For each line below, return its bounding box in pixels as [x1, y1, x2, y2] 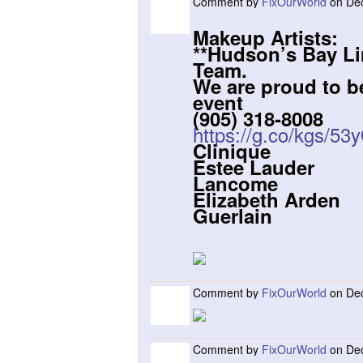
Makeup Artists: [193, 23, 338, 51]
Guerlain [193, 202, 272, 229]
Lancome [193, 169, 278, 197]
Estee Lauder [193, 153, 314, 181]
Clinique [193, 137, 271, 164]
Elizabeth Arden [193, 186, 340, 213]
